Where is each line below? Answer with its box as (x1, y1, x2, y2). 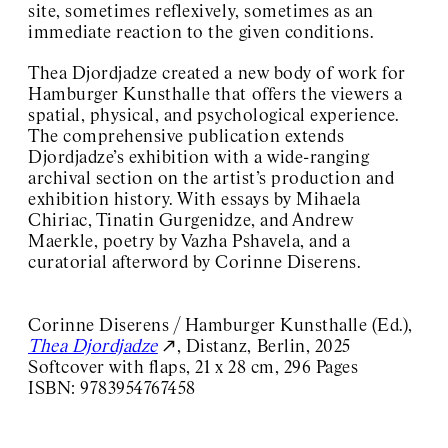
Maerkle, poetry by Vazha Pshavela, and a (28, 232, 351, 251)
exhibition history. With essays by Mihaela (28, 190, 361, 209)
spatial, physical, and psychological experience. (28, 106, 400, 125)
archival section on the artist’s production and (28, 169, 395, 188)
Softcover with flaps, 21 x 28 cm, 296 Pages (28, 358, 359, 377)
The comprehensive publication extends (28, 127, 345, 146)
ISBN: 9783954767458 (28, 379, 196, 398)
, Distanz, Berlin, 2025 (176, 337, 351, 356)
